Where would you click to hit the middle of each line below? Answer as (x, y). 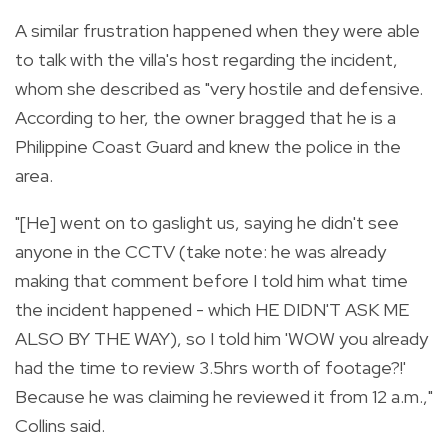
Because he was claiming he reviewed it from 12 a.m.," (224, 396)
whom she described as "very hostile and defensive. (219, 88)
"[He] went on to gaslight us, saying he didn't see (207, 222)
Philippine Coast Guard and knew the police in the (208, 146)
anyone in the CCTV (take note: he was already (200, 251)
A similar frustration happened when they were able (217, 30)
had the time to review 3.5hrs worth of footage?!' (210, 367)
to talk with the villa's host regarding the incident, (206, 59)
